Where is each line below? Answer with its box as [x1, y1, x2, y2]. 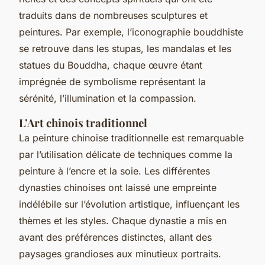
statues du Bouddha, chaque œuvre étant [19, 59, 202, 71]
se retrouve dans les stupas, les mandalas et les [19, 42, 231, 54]
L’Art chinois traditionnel [19, 115, 147, 130]
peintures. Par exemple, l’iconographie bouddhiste [19, 25, 243, 38]
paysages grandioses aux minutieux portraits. [19, 247, 221, 260]
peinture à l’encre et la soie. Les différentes [19, 164, 210, 177]
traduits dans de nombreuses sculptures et [19, 9, 208, 21]
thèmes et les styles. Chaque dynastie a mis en [19, 214, 227, 227]
